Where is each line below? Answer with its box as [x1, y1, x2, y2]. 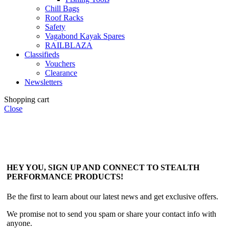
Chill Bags [45, 4, 79, 13]
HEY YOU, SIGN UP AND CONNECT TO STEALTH [7, 163, 199, 172]
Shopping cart [4, 95, 49, 104]
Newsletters [25, 77, 62, 86]
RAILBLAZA [45, 40, 93, 50]
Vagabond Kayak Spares [45, 31, 125, 40]
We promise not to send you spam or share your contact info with [7, 210, 216, 219]
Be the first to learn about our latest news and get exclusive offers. [7, 192, 218, 201]
